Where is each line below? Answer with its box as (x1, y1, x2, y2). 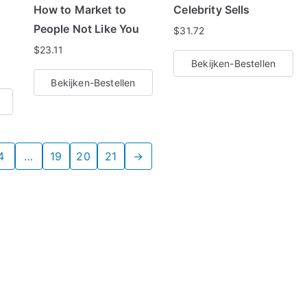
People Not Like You (33, 22, 140, 36)
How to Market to (33, 3, 127, 16)
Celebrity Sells (173, 3, 250, 16)
